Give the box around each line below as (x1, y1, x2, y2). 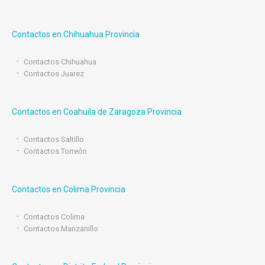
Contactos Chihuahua (24, 57, 96, 66)
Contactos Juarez (24, 69, 84, 78)
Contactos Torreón (24, 147, 87, 156)
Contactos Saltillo (24, 135, 84, 144)
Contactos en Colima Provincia (12, 185, 125, 194)
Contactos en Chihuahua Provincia (12, 30, 140, 39)
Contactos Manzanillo (24, 224, 98, 233)
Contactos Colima (24, 212, 85, 221)
